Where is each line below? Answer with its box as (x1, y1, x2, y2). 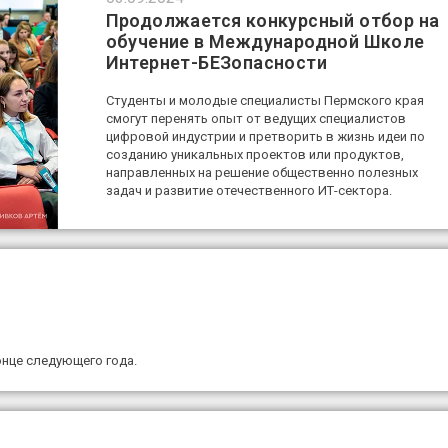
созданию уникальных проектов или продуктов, (105, 147, 404, 163)
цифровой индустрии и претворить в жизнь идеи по (105, 129, 425, 145)
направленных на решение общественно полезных (105, 165, 418, 181)
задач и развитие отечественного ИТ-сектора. (105, 183, 392, 199)
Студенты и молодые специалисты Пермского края (105, 93, 424, 109)
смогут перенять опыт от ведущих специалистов (105, 111, 406, 127)
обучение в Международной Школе (105, 31, 425, 53)
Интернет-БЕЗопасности (105, 52, 327, 74)
